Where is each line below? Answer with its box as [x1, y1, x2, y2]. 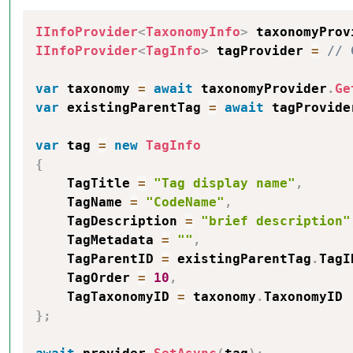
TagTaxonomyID [35, 289, 177, 304]
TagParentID [35, 251, 162, 266]
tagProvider [209, 43, 311, 58]
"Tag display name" [154, 176, 295, 191]
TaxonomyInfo [146, 24, 240, 39]
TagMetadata [35, 232, 162, 247]
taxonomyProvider [193, 81, 327, 96]
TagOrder [35, 270, 138, 285]
